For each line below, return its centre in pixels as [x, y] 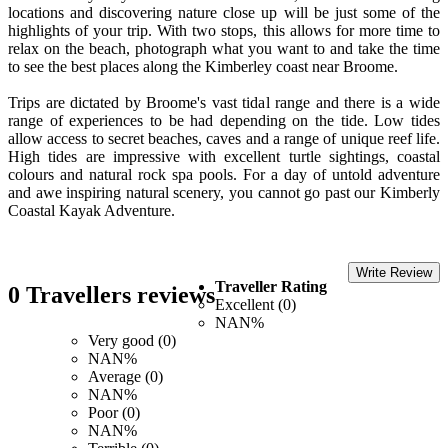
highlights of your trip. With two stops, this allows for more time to [224, 30]
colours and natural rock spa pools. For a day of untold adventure [224, 174]
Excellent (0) [255, 304]
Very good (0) [132, 340]
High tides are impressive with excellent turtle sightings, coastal [224, 156]
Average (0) [125, 376]
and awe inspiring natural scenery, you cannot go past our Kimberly [224, 192]
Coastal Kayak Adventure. [91, 210]
